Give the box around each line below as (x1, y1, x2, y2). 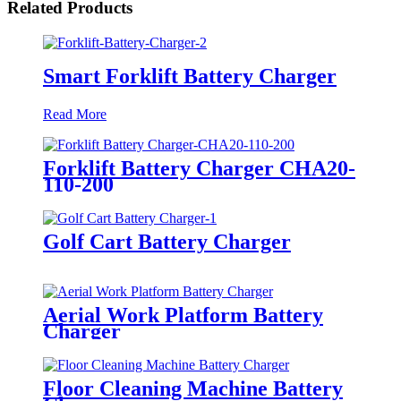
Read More (43, 107, 107, 123)
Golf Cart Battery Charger (43, 229, 291, 253)
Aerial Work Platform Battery (43, 303, 323, 327)
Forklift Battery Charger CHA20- (43, 157, 355, 181)
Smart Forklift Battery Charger (43, 64, 337, 89)
